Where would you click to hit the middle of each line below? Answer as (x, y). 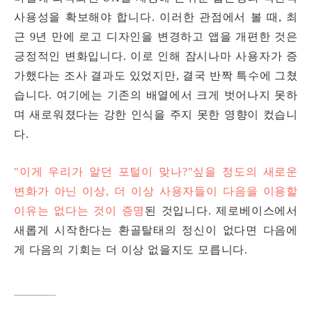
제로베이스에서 (257, 211)
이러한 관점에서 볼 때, (221, 17)
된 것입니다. (181, 211)
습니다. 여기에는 (61, 95)
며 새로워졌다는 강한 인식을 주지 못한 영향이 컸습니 (156, 115)
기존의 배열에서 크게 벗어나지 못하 (203, 95)
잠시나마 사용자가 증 (241, 56)
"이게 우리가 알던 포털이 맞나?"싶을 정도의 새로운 (156, 172)
